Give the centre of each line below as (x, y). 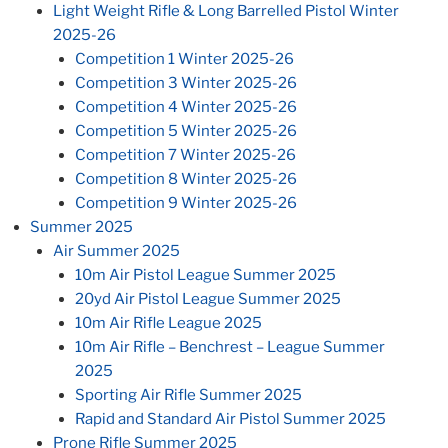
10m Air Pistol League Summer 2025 (205, 275)
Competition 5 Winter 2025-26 (186, 131)
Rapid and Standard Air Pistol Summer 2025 (230, 419)
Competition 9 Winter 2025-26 (186, 203)
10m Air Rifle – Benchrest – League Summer (230, 347)
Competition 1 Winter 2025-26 (184, 59)
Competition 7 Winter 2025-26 (185, 155)
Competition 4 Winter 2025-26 (186, 107)
